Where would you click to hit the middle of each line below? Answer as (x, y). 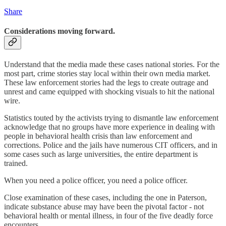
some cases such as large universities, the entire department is (101, 154)
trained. (16, 163)
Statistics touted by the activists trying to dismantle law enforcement (111, 118)
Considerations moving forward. (60, 31)
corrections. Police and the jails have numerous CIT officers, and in (111, 145)
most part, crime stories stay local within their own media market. (107, 74)
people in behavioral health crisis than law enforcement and (98, 136)
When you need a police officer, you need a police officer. (96, 181)
